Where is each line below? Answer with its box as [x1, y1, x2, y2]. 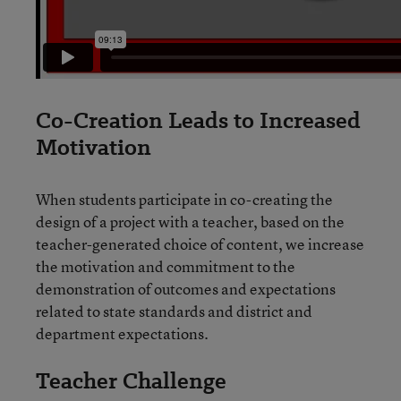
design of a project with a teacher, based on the [36, 211, 345, 232]
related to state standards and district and [36, 301, 312, 321]
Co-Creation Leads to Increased [36, 105, 361, 136]
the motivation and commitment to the [36, 256, 295, 277]
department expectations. [36, 323, 209, 344]
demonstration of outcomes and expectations [36, 278, 336, 299]
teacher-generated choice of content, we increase [36, 234, 364, 254]
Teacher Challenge [36, 365, 226, 397]
